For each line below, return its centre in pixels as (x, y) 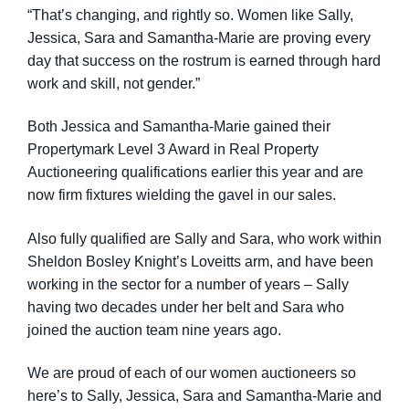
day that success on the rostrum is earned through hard (204, 61)
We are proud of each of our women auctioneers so (192, 373)
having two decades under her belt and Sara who (186, 307)
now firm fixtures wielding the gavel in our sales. (182, 195)
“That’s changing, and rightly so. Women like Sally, (190, 16)
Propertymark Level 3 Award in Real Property (173, 150)
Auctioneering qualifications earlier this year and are (195, 173)
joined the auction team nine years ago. (154, 330)
